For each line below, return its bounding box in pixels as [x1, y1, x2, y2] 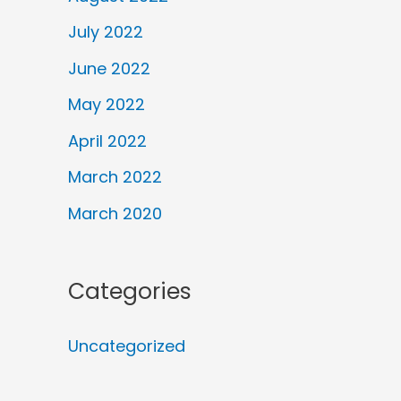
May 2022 [68, 93, 145, 116]
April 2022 [68, 129, 147, 152]
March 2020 [68, 201, 162, 225]
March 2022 [68, 166, 162, 189]
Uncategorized [68, 335, 185, 357]
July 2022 [68, 21, 143, 44]
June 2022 [68, 56, 150, 80]
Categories [68, 276, 192, 307]
